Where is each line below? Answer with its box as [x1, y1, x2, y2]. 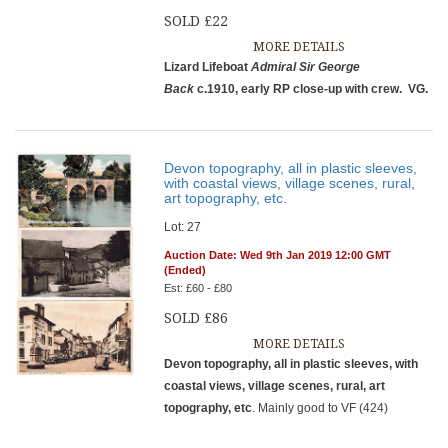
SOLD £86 [164, 310, 229, 326]
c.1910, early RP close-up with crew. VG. [194, 82, 429, 96]
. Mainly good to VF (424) [252, 401, 389, 415]
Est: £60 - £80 [164, 282, 233, 294]
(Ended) [164, 264, 207, 276]
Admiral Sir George [251, 60, 361, 74]
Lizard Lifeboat [164, 60, 252, 74]
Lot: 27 [164, 220, 202, 234]
